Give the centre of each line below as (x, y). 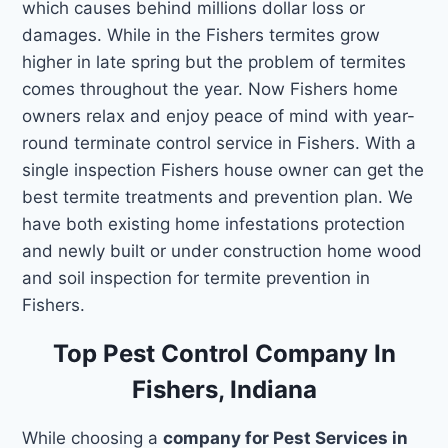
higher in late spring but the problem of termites (214, 61)
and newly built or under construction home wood (222, 250)
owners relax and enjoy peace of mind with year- (219, 115)
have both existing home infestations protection (214, 223)
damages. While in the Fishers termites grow (201, 34)
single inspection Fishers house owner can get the (223, 169)
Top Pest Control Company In (224, 353)
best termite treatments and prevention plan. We (218, 196)
